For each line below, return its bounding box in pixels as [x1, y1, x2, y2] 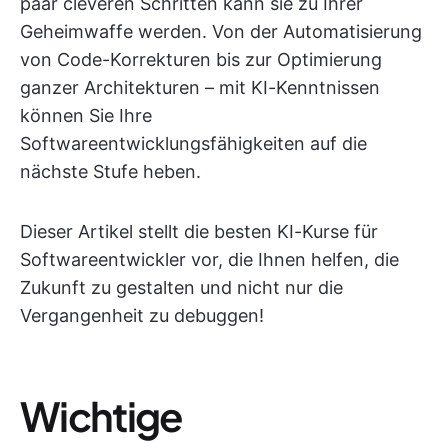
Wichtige [20, 390, 183, 441]
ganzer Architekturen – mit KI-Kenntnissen [20, 77, 380, 98]
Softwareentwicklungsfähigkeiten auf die [20, 133, 367, 154]
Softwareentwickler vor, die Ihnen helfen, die [20, 249, 399, 270]
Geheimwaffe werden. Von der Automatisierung [20, 21, 422, 42]
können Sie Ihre [20, 105, 152, 126]
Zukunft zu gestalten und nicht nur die [20, 277, 343, 298]
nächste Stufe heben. [20, 161, 201, 182]
